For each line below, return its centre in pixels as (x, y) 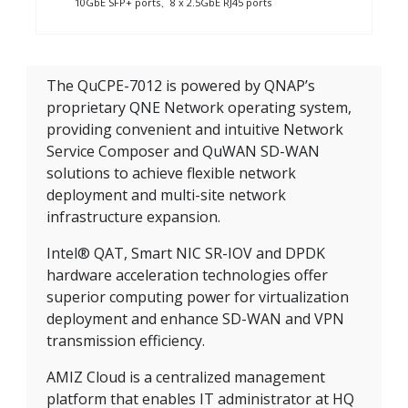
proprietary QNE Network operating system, (199, 108)
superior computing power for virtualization (198, 297)
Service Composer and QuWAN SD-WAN (183, 152)
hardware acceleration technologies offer (187, 275)
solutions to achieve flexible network (171, 173)
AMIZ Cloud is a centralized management (186, 377)
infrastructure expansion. (133, 217)
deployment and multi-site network (166, 195)
